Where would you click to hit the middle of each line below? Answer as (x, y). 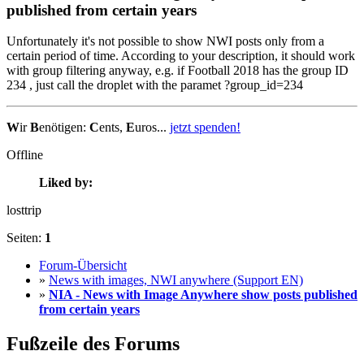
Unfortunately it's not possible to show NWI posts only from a (165, 41)
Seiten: (26, 238)
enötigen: (64, 128)
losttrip (24, 210)
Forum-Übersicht (83, 266)
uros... (152, 128)
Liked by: (66, 183)
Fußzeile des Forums (93, 344)
